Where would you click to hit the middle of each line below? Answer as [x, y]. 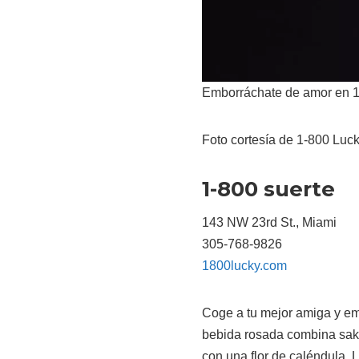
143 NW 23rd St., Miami [269, 223]
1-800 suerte [268, 190]
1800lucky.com [244, 266]
